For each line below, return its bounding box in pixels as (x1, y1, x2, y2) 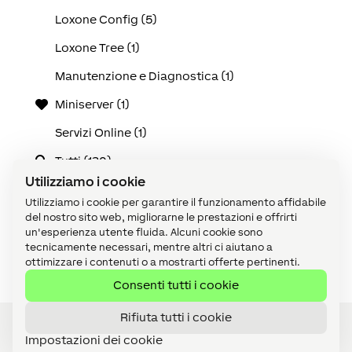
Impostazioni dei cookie (25, 332, 163, 346)
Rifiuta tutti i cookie (120, 310, 232, 324)
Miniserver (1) (55, 97, 130, 112)
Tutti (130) (55, 154, 112, 168)
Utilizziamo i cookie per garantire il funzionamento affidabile (25, 196, 326, 208)
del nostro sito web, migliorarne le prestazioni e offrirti (25, 211, 297, 223)
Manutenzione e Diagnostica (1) (55, 69, 235, 83)
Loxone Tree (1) (55, 41, 141, 55)
